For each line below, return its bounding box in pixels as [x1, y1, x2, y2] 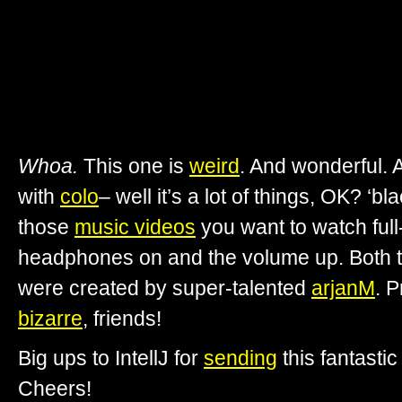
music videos [74, 215, 196, 240]
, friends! [83, 307, 162, 331]
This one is [78, 154, 189, 179]
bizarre [18, 307, 83, 331]
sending [204, 345, 277, 370]
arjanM [311, 276, 375, 301]
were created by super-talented [18, 276, 311, 301]
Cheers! [18, 376, 92, 400]
